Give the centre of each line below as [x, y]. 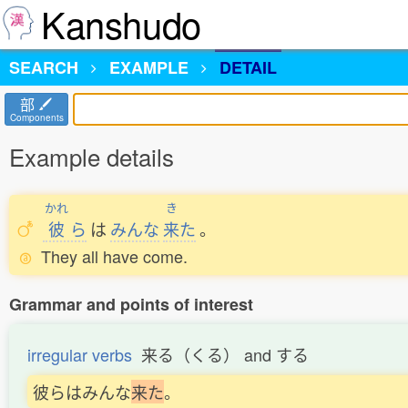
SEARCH [44, 67]
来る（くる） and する [225, 354]
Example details [92, 156]
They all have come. [114, 256]
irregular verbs [80, 354]
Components [36, 117]
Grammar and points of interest [131, 304]
